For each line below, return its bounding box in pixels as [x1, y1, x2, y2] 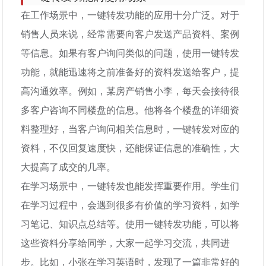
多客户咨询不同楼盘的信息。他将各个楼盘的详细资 [21, 103, 240, 116]
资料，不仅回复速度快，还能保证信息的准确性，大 [21, 141, 240, 154]
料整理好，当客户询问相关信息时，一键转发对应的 [21, 122, 240, 135]
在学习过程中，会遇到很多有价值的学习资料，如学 [21, 198, 240, 211]
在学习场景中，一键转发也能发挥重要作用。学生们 [21, 179, 240, 192]
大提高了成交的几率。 [21, 160, 116, 173]
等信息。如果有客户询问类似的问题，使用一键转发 [21, 46, 240, 59]
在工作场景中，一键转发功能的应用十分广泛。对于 [21, 8, 240, 21]
